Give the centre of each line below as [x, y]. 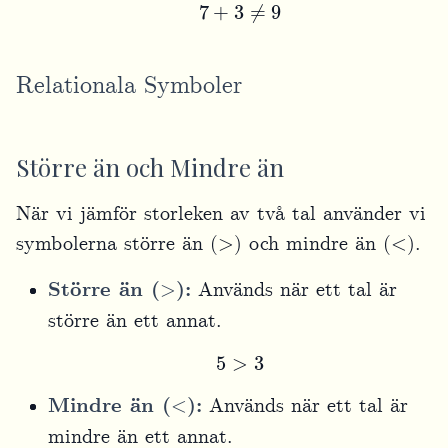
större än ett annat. [135, 321]
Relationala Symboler [129, 87]
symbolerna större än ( [117, 244]
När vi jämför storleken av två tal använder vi [221, 214]
